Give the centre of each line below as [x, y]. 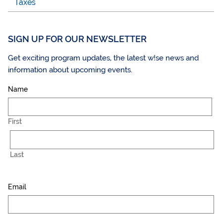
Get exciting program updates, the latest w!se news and [103, 58]
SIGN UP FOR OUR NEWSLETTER [77, 39]
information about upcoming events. [70, 70]
